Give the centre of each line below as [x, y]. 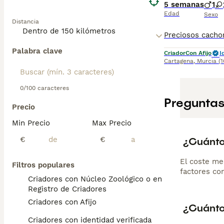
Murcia [207, 61]
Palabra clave [37, 51]
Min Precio [31, 123]
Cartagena [179, 61]
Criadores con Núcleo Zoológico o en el [99, 179]
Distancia [25, 21]
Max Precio [112, 123]
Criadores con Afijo [62, 202]
